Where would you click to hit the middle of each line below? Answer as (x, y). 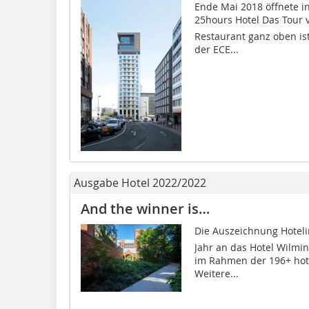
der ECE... (216, 49)
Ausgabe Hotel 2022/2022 (140, 183)
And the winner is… (145, 209)
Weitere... (216, 274)
